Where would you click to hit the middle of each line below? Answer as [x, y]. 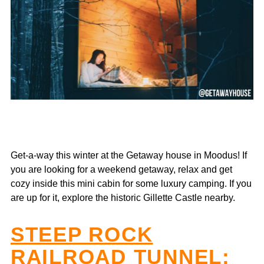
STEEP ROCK [82, 234]
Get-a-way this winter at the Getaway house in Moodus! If [129, 155]
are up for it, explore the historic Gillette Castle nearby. [124, 197]
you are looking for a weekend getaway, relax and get [121, 169]
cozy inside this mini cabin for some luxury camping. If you [131, 183]
